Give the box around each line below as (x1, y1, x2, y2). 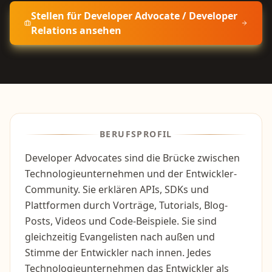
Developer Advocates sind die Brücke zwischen (25, 151, 240, 165)
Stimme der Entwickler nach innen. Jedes (25, 246, 211, 259)
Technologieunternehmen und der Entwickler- (25, 167, 237, 180)
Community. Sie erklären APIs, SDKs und (25, 183, 209, 196)
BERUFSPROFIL (100, 128, 172, 140)
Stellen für (31, 9, 84, 22)
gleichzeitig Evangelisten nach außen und (25, 230, 215, 243)
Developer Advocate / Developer (84, 9, 238, 22)
